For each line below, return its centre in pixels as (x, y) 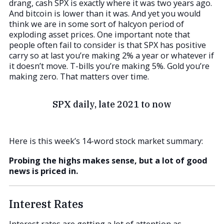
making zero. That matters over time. (79, 77)
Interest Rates (46, 204)
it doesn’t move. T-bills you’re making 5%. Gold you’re (109, 66)
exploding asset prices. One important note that (99, 35)
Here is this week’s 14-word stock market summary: (106, 141)
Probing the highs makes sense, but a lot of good (108, 160)
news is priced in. (43, 171)
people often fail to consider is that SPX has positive (107, 45)
